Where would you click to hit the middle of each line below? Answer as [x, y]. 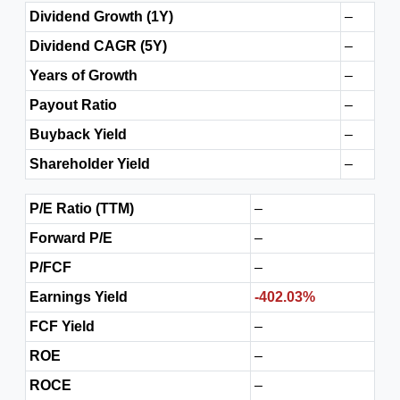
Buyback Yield [78, 134]
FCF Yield [62, 326]
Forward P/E [71, 238]
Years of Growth [83, 75]
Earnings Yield [79, 297]
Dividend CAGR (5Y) [98, 46]
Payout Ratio [73, 105]
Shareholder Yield [90, 164]
